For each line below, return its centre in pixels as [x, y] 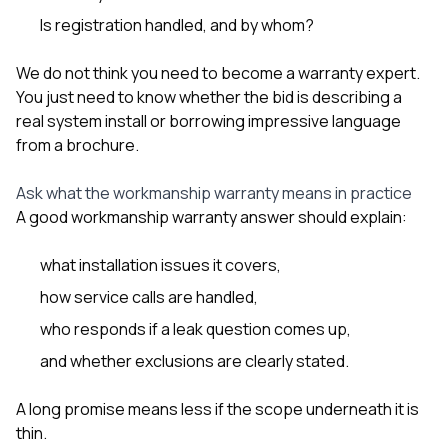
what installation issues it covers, [160, 264]
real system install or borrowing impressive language [208, 120]
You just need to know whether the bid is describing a [209, 96]
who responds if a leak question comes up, [195, 328]
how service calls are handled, [149, 296]
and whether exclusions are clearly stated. [194, 360]
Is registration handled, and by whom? [177, 24]
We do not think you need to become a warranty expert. [218, 72]
